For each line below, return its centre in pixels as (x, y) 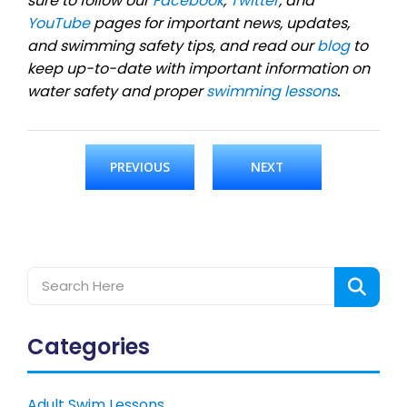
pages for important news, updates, (220, 23)
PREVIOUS (140, 166)
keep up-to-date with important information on (199, 68)
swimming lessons (272, 91)
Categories (89, 346)
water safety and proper (117, 91)
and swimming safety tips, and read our (172, 45)
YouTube (59, 23)
